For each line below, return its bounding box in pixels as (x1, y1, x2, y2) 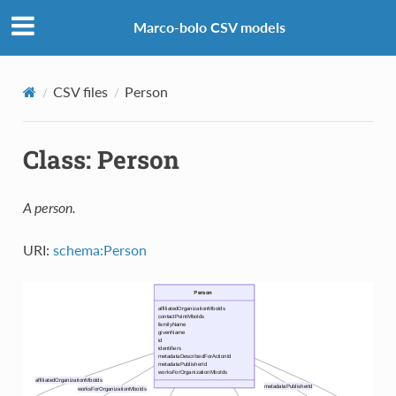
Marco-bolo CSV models (133, 19, 286, 36)
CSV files (52, 82, 108, 100)
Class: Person (22, 142, 179, 176)
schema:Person (52, 240, 147, 258)
